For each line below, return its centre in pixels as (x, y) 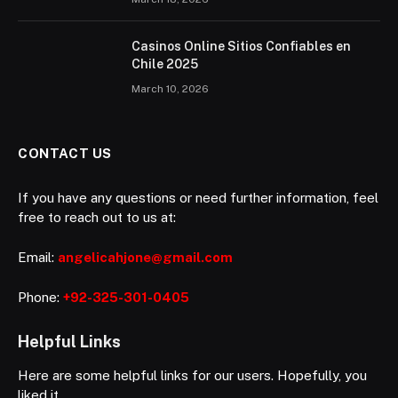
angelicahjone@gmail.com (145, 258)
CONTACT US (65, 154)
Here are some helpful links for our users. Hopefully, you (192, 375)
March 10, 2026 (170, 89)
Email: (38, 258)
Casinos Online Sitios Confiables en (241, 47)
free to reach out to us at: (97, 218)
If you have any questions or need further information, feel (198, 198)
